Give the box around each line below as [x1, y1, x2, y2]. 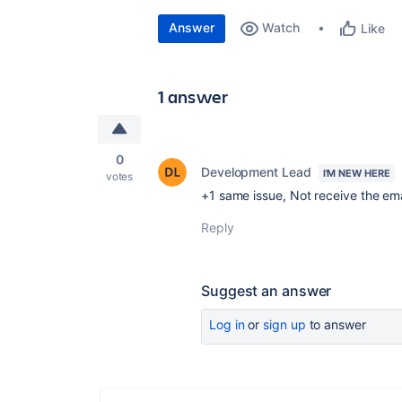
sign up [263, 317, 306, 332]
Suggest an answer [201, 282, 332, 300]
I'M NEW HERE [322, 167, 390, 179]
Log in [209, 317, 245, 332]
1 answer [158, 84, 229, 109]
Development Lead [201, 164, 311, 179]
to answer [305, 317, 366, 332]
